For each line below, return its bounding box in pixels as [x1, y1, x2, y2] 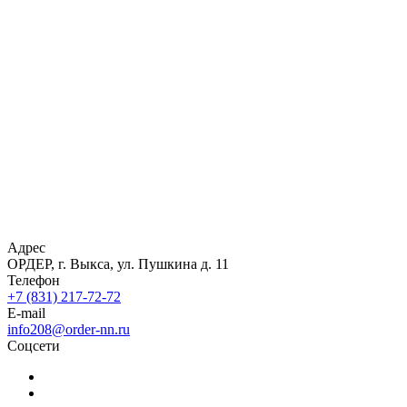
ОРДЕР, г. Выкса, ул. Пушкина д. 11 [7, 255, 229, 272]
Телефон [7, 272, 60, 288]
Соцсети [7, 337, 60, 353]
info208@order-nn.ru [7, 321, 130, 337]
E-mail [7, 304, 45, 321]
